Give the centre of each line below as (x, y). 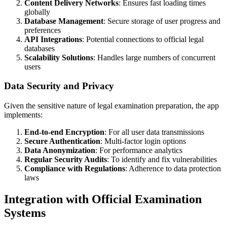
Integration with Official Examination (103, 199)
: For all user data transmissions (154, 132)
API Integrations (53, 39)
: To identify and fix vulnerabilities (162, 160)
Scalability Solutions (59, 57)
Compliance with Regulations (75, 169)
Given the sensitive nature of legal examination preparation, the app (111, 106)
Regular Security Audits (66, 160)
